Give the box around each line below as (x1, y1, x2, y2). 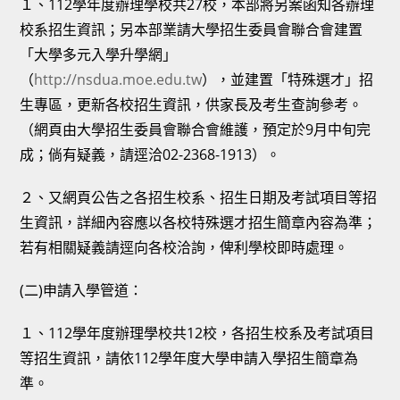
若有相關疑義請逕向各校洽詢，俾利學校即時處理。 (20, 237, 349, 257)
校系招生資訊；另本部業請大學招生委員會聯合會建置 (20, 20, 363, 39)
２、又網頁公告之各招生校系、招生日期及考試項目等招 (20, 187, 378, 207)
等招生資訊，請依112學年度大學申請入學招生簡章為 (20, 348, 359, 368)
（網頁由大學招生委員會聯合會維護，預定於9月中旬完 (20, 120, 371, 139)
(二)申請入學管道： (20, 280, 144, 300)
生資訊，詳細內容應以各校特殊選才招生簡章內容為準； (20, 212, 378, 232)
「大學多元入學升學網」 (20, 45, 178, 64)
